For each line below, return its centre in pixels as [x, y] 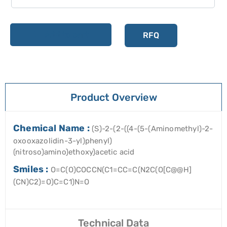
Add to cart [66, 34]
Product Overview [113, 98]
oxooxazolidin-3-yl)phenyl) [63, 141]
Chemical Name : [53, 128]
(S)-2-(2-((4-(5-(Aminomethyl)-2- [153, 129]
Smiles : [32, 169]
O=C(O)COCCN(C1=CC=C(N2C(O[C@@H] [121, 170]
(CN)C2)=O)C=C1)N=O [51, 182]
